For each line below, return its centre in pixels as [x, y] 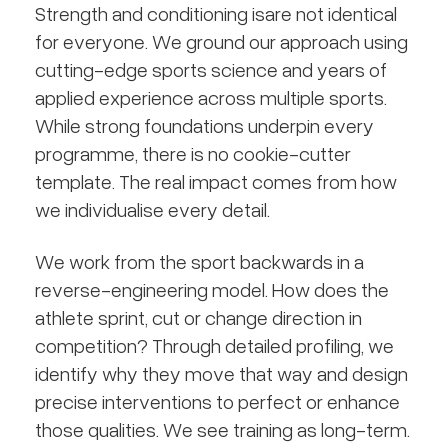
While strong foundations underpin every [205, 125]
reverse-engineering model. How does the [212, 289]
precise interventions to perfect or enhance [218, 401]
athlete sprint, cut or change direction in [199, 317]
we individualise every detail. [153, 209]
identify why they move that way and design [222, 373]
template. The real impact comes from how [216, 181]
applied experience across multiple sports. [211, 97]
